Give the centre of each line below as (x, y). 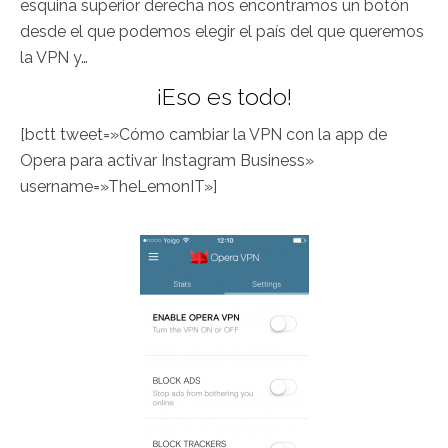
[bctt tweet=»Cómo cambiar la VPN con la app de (203, 135)
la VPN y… (54, 58)
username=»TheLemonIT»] (118, 187)
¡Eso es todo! (224, 97)
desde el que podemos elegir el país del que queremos (222, 32)
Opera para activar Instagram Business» (167, 161)
